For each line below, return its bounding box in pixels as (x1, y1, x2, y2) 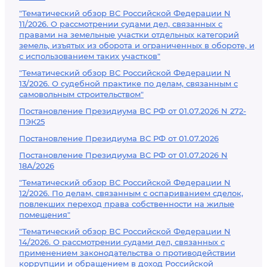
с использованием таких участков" (19, 51, 160, 61)
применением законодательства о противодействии (19, 248, 235, 257)
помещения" (19, 210, 70, 219)
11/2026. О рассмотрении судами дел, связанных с (19, 19, 222, 29)
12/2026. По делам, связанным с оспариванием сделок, (19, 188, 243, 198)
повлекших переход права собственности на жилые (19, 199, 234, 209)
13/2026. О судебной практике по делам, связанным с (19, 79, 238, 88)
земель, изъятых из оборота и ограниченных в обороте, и (19, 41, 254, 50)
